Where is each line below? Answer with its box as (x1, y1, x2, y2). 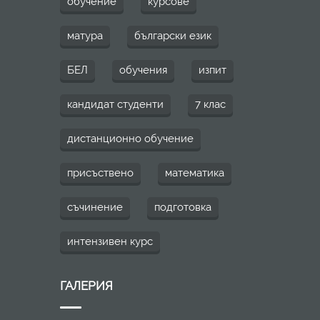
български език (134, 29, 211, 43)
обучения (119, 64, 167, 77)
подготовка (154, 201, 211, 214)
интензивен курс (67, 235, 153, 249)
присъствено (67, 166, 134, 180)
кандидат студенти (67, 98, 164, 111)
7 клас (195, 98, 226, 111)
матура (67, 29, 103, 43)
